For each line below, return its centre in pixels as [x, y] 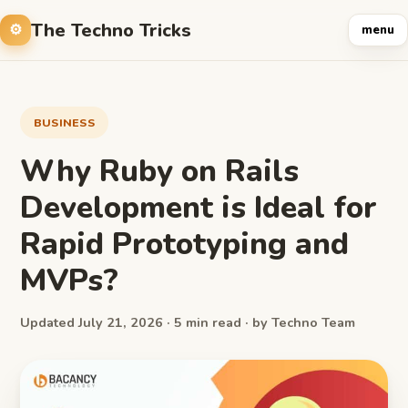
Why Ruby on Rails [159, 171]
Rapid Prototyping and [184, 244]
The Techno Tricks [111, 30]
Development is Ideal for [199, 208]
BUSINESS [64, 122]
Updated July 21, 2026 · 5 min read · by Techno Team [188, 322]
